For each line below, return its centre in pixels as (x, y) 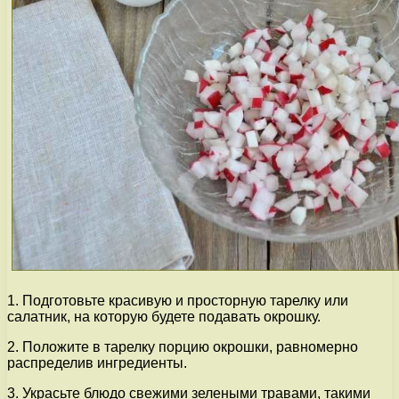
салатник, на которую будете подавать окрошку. (164, 316)
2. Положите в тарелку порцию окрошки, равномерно (183, 346)
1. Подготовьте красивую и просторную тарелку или (178, 300)
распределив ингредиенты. (97, 362)
